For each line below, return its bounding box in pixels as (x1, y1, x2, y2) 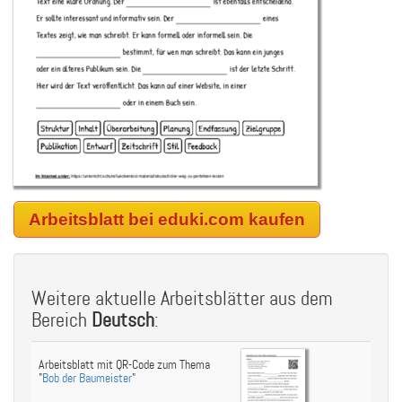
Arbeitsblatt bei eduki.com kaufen (29, 210, 305, 229)
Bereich (31, 309, 92, 333)
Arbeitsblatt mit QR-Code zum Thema (39, 357, 210, 372)
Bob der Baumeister (42, 371, 132, 386)
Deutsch (92, 309, 154, 333)
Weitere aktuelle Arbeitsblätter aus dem (31, 287, 333, 311)
